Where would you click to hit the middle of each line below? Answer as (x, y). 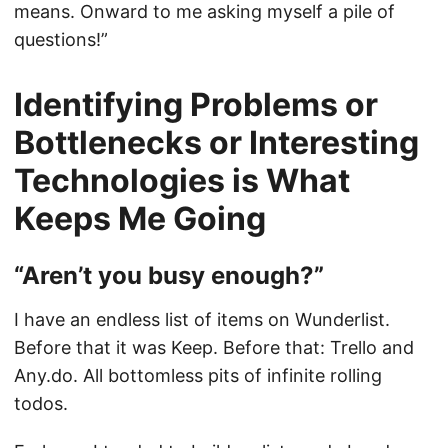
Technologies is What (182, 180)
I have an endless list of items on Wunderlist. (202, 319)
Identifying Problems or (196, 104)
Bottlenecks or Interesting (216, 142)
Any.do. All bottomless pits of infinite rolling (198, 375)
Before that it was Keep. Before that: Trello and (214, 347)
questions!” (61, 39)
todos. (41, 403)
